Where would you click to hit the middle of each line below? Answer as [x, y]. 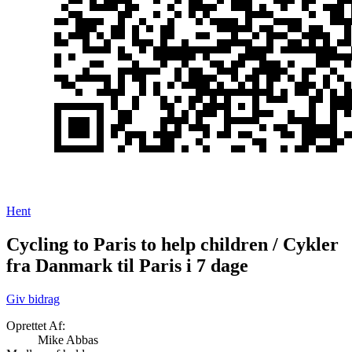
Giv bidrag [33, 299]
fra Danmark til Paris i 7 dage [127, 266]
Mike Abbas [68, 340]
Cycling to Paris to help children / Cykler [172, 245]
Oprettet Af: [36, 326]
